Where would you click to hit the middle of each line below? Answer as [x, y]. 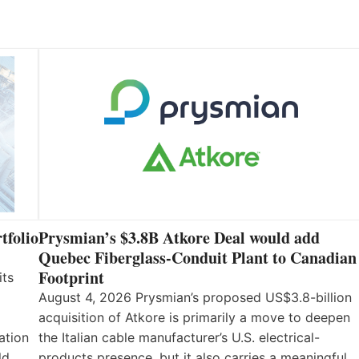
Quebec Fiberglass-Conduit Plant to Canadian [198, 258]
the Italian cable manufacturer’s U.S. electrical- [179, 338]
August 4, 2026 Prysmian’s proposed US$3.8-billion [195, 298]
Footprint [71, 278]
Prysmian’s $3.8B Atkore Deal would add [179, 238]
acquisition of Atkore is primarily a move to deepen [194, 318]
